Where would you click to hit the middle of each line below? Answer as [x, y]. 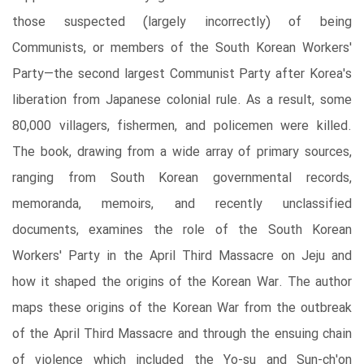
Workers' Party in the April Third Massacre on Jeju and [182, 256]
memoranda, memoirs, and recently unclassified [182, 204]
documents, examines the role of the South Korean [182, 230]
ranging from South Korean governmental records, [182, 178]
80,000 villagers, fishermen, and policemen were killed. [182, 126]
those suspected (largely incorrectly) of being [182, 22]
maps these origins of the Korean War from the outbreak [182, 308]
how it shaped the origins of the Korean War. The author [182, 282]
